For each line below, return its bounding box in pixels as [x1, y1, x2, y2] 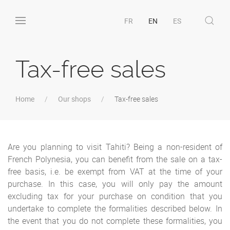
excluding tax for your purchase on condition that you [8, 190, 222, 202]
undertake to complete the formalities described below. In [8, 203, 222, 214]
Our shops [58, 94, 91, 104]
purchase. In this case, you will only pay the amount [8, 178, 222, 189]
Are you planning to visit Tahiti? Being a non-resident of [8, 141, 222, 152]
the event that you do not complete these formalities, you [8, 215, 222, 226]
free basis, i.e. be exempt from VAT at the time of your [8, 166, 222, 177]
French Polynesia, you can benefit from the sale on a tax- [8, 154, 222, 165]
